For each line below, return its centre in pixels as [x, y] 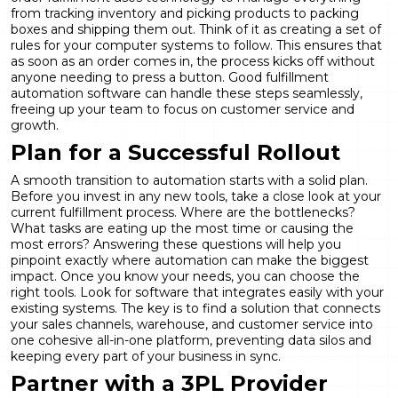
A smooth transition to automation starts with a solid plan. [189, 180]
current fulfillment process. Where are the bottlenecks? [183, 212]
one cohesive [54, 340]
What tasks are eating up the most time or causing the [182, 228]
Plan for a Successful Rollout [175, 152]
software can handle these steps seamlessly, [223, 93]
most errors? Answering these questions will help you [176, 244]
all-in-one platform [153, 340]
